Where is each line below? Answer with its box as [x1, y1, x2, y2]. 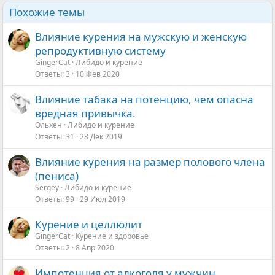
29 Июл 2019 [80, 194, 125, 205]
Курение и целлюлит [35, 217, 142, 232]
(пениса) [35, 169, 79, 184]
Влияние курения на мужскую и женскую [35, 29, 247, 44]
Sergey [35, 182, 59, 193]
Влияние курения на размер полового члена [35, 155, 265, 169]
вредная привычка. [35, 106, 136, 121]
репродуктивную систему [35, 44, 166, 58]
